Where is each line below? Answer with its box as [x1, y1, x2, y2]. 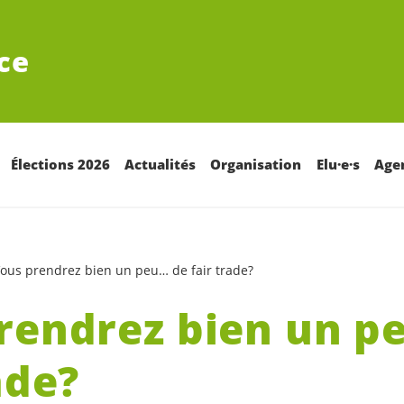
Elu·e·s [316, 155, 360, 174]
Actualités [124, 155, 196, 174]
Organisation [210, 155, 302, 174]
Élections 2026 [10, 155, 110, 174]
